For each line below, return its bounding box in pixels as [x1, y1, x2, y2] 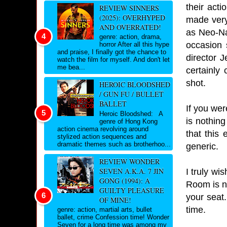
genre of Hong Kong [99, 117, 158, 125]
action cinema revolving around [57, 125, 148, 133]
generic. [186, 141, 218, 152]
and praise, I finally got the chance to [57, 48, 166, 56]
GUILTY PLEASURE [99, 185, 164, 195]
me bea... [57, 63, 85, 71]
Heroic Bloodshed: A [99, 109, 163, 118]
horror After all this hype [99, 41, 169, 49]
